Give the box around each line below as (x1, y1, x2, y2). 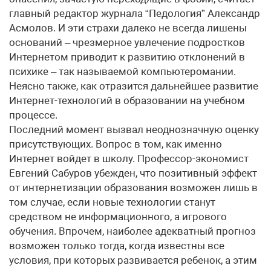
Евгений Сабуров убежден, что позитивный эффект (9, 167, 257, 179)
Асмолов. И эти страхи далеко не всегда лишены (9, 22, 247, 34)
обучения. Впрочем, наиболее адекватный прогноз (9, 225, 256, 237)
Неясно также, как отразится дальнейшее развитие (9, 80, 258, 92)
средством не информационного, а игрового (9, 211, 227, 223)
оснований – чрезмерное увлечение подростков (9, 36, 245, 48)
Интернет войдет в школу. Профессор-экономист (9, 152, 249, 165)
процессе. (9, 109, 57, 121)
